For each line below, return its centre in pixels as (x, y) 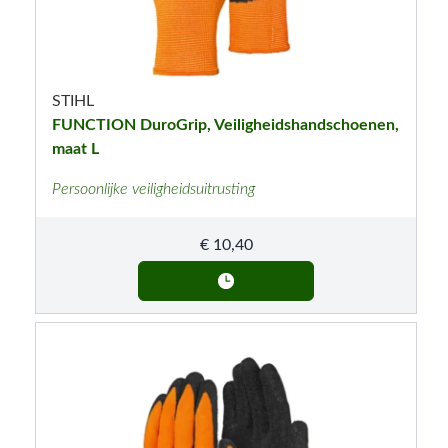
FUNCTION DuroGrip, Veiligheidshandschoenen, (225, 124)
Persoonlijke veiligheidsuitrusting (153, 188)
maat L (75, 148)
